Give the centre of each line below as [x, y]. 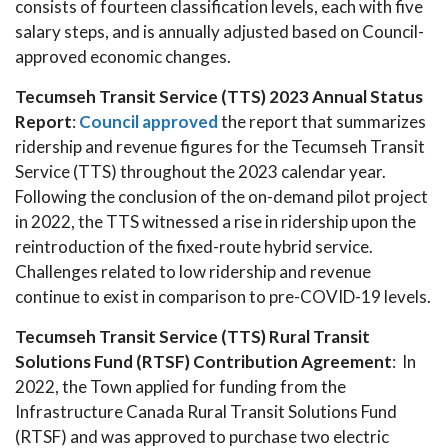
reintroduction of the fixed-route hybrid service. [194, 246]
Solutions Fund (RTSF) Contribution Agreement [203, 361]
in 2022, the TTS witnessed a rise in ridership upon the [215, 221]
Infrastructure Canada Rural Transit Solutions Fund [206, 411]
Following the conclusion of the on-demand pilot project [221, 196]
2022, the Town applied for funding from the [180, 386]
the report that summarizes [322, 121]
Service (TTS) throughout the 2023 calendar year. [200, 171]
